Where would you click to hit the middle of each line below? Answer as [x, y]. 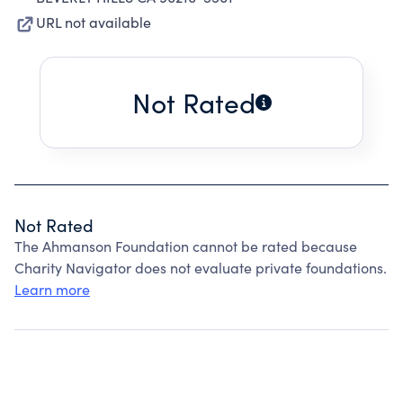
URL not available [94, 22]
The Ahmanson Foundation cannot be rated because [186, 246]
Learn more [52, 289]
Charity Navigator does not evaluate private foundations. [201, 268]
